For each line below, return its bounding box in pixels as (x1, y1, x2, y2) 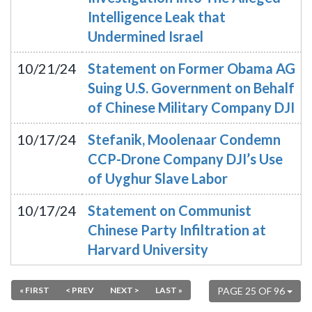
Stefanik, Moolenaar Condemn (88, 131, 281, 148)
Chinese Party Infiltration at (88, 221, 266, 238)
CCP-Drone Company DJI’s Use (88, 150, 283, 167)
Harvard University (88, 241, 208, 258)
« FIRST (19, 285, 49, 295)
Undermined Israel (88, 28, 203, 45)
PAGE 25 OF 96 (217, 285, 287, 297)
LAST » (155, 285, 182, 295)
